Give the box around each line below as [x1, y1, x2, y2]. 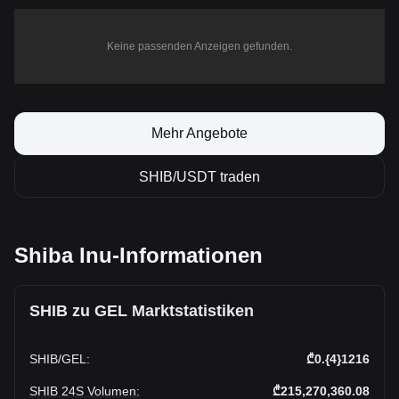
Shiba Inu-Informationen [14, 243, 263, 267]
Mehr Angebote [151, 126, 248, 141]
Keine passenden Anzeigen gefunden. [107, 40, 292, 53]
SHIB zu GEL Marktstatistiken [29, 302, 254, 320]
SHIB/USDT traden [139, 169, 260, 184]
